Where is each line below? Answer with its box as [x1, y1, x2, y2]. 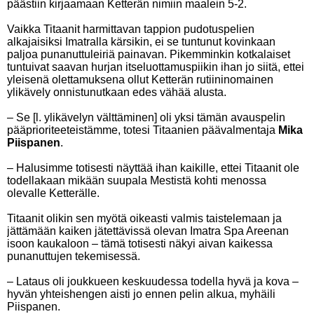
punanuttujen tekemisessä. [7, 250, 140, 262]
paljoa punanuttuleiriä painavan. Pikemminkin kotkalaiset [7, 48, 290, 60]
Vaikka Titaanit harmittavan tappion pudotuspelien [7, 23, 254, 35]
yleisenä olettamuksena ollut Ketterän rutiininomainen [7, 74, 273, 86]
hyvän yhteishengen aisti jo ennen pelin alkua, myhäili [7, 288, 275, 300]
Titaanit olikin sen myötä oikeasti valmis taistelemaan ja [7, 212, 282, 224]
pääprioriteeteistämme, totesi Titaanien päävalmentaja [7, 124, 278, 136]
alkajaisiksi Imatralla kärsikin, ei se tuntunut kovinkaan [7, 36, 275, 48]
